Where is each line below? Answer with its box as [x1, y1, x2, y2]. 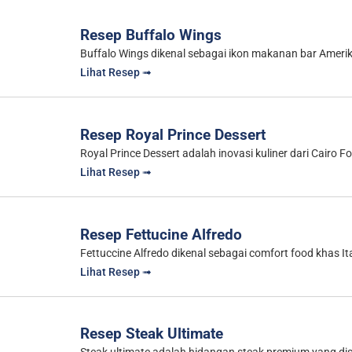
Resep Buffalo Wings [80, 26, 222, 45]
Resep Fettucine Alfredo [80, 225, 242, 244]
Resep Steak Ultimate [80, 324, 223, 343]
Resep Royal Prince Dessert [80, 126, 266, 144]
